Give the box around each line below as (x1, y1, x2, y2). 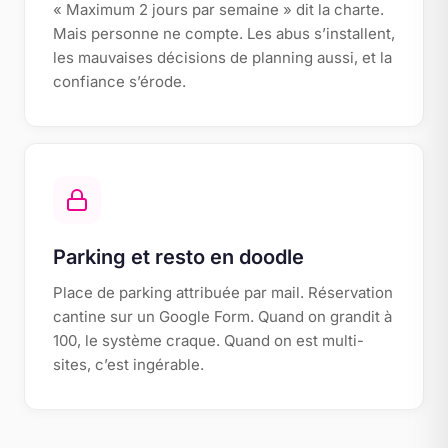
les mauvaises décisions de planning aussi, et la (53, 48, 392, 67)
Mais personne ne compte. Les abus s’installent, (53, 24, 395, 43)
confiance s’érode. (53, 72, 186, 91)
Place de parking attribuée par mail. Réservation (53, 283, 393, 302)
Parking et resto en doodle (53, 245, 304, 269)
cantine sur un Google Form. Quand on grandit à (53, 307, 392, 326)
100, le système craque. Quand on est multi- (53, 331, 364, 350)
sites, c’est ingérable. (53, 355, 204, 374)
